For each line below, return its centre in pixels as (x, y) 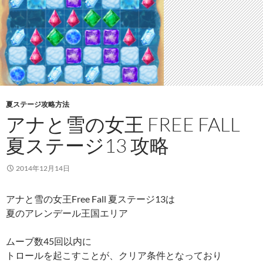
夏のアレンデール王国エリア (67, 213)
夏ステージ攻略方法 (38, 104)
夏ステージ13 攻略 (87, 145)
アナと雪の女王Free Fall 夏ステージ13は (90, 198)
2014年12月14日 (43, 168)
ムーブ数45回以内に (49, 241)
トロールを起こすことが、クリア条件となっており (114, 255)
